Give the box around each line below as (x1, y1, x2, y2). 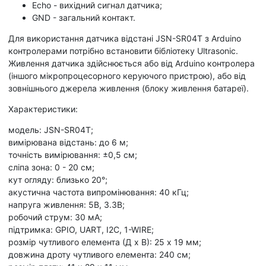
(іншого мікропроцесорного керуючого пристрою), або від (8, 70, 246, 81)
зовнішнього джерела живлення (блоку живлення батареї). (8, 83, 249, 93)
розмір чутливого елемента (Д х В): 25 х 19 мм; (8, 236, 201, 247)
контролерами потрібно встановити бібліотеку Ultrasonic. (8, 45, 238, 56)
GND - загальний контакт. (32, 12, 135, 23)
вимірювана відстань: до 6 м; (8, 137, 128, 147)
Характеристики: (8, 103, 78, 114)
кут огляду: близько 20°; (8, 174, 107, 185)
